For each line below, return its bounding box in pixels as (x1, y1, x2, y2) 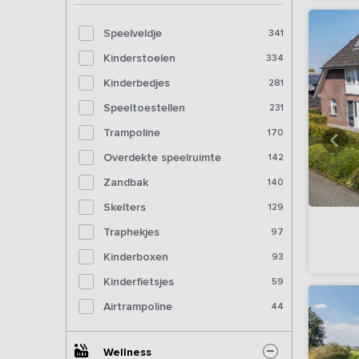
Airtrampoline (103, 299, 172, 313)
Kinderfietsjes (103, 274, 174, 288)
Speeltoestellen (103, 100, 185, 115)
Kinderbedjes (103, 75, 170, 90)
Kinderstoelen (103, 50, 175, 65)
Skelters (103, 200, 146, 214)
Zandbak (103, 175, 148, 189)
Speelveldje (103, 26, 162, 40)
